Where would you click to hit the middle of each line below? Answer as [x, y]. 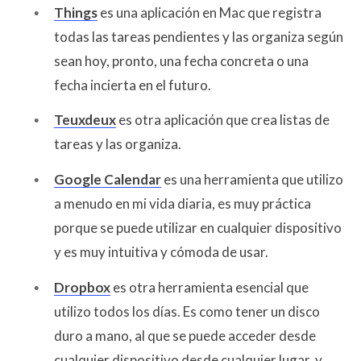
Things [76, 12]
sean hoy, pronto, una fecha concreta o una [181, 60]
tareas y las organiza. [118, 144]
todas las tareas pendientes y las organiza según [199, 36]
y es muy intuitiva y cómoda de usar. [161, 251]
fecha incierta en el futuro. [133, 85]
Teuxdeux [85, 120]
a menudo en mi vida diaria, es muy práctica [183, 203]
